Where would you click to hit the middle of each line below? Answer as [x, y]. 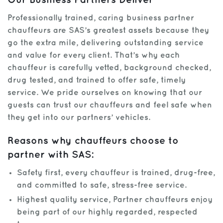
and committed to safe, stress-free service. [102, 185]
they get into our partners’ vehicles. [79, 118]
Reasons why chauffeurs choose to [93, 141]
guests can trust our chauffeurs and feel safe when [110, 105]
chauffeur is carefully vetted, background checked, [109, 68]
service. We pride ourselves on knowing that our [105, 93]
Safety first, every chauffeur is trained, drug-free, [116, 173]
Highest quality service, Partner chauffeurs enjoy [115, 200]
